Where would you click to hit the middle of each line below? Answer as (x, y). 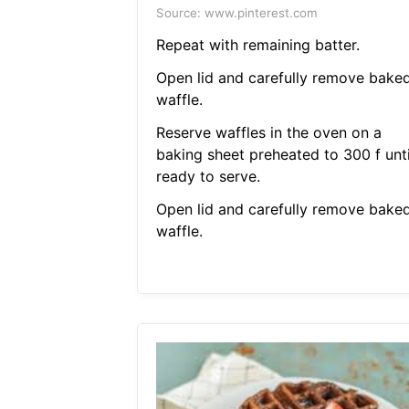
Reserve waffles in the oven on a (268, 133)
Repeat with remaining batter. (257, 45)
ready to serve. (208, 177)
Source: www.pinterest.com (236, 13)
